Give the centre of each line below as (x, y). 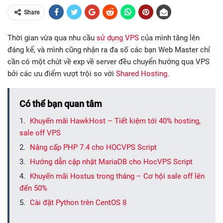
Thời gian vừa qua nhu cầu (52, 38)
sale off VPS (40, 133)
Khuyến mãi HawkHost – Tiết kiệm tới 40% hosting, (115, 121)
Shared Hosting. (143, 73)
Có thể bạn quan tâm (61, 104)
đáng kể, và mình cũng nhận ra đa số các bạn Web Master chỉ (109, 50)
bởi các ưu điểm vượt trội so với (62, 73)
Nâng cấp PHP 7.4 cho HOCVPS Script (93, 147)
